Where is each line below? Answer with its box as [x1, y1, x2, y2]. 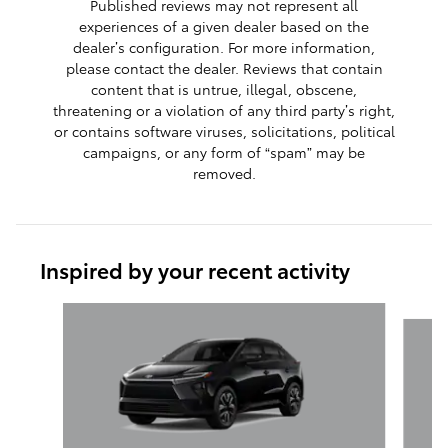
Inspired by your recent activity [40, 255, 350, 285]
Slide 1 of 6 [15, 302, 88, 323]
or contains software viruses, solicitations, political [53, 121, 395, 142]
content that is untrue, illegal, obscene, [91, 79, 357, 100]
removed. [192, 163, 256, 184]
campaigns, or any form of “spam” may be [83, 142, 365, 163]
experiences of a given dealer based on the [79, 16, 369, 37]
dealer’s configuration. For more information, [73, 37, 375, 58]
